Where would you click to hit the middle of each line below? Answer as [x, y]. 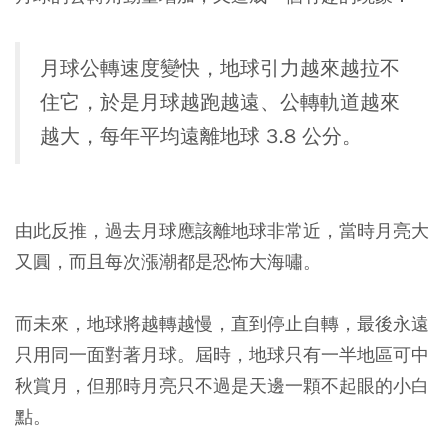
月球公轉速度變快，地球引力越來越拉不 [220, 69]
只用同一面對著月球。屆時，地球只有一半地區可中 [222, 355]
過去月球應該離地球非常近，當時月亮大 [267, 231]
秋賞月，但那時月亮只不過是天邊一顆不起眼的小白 [222, 386]
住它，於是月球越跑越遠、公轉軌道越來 [220, 103]
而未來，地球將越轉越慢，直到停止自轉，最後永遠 [222, 324]
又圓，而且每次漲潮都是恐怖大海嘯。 [168, 262]
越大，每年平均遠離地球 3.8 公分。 [201, 137]
